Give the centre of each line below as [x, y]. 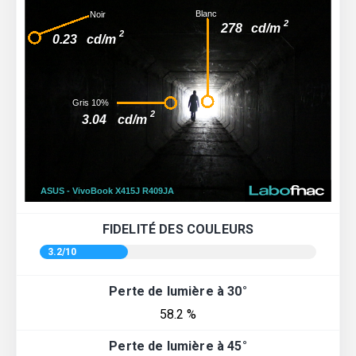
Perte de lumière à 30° [178, 291]
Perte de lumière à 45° [178, 346]
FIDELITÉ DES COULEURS [178, 229]
